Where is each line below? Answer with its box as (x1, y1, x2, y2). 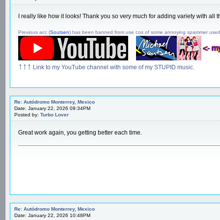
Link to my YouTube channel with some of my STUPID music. (31, 63, 194, 71)
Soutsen (50, 29, 69, 35)
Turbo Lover (40, 111, 69, 117)
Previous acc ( (18, 29, 50, 35)
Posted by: (14, 111, 40, 117)
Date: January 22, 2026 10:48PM (14, 212, 90, 218)
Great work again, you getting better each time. (18, 129, 142, 136)
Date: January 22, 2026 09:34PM (14, 105, 90, 111)
